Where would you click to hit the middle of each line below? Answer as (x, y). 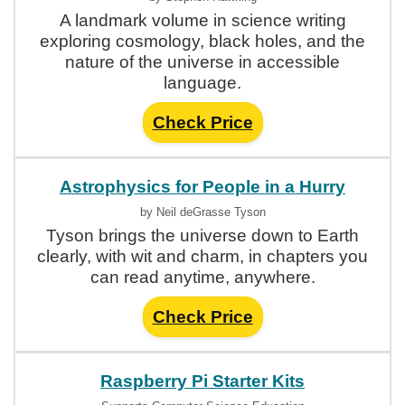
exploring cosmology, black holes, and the (202, 41)
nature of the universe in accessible (202, 61)
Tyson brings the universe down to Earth (202, 235)
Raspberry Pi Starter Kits (202, 381)
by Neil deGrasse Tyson (202, 212)
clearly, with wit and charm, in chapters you (202, 256)
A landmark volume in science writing (202, 20)
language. (202, 82)
